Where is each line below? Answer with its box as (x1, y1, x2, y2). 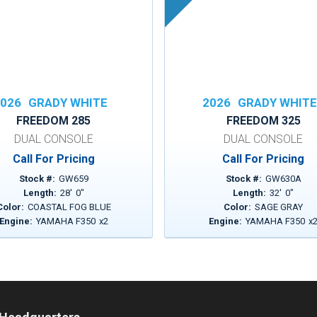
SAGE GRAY (255, 202, 304, 212)
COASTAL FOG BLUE (27, 202, 111, 212)
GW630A (265, 173, 301, 184)
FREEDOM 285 (16, 114, 91, 127)
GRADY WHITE (28, 96, 108, 110)
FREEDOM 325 (226, 114, 301, 127)
